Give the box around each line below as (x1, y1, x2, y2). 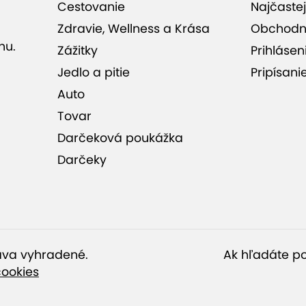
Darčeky (57, 152, 107, 168)
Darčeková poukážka (57, 130, 183, 146)
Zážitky (57, 42, 98, 59)
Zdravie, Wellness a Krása (57, 20, 210, 37)
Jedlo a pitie (57, 64, 130, 81)
